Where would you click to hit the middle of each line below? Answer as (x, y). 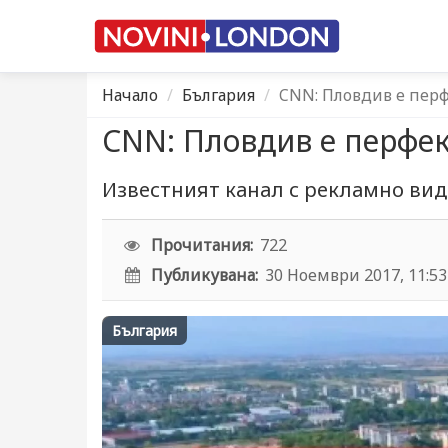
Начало (130, 95)
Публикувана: (205, 275)
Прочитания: (202, 245)
